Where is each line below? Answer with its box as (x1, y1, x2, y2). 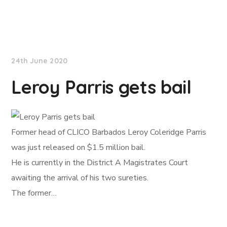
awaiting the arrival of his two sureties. (11, 172, 149, 183)
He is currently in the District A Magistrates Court (11, 157, 188, 168)
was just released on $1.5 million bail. (11, 142, 146, 153)
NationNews (21, 25, 69, 35)
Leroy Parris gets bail (11, 75, 192, 98)
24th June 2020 (11, 56, 67, 65)
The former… (11, 187, 57, 199)
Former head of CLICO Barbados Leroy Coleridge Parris (11, 127, 207, 138)
